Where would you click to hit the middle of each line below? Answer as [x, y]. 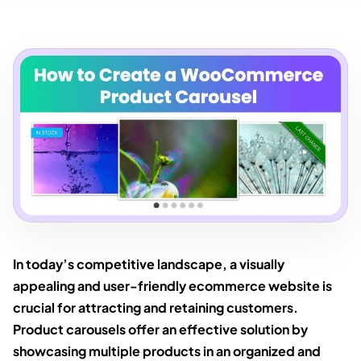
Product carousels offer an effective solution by [160, 329]
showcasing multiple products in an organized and [167, 351]
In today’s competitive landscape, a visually [149, 263]
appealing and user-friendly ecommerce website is [172, 285]
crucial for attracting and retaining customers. [156, 307]
